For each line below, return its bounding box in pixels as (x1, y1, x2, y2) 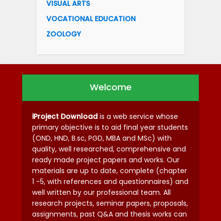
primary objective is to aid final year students (32, 122, 188, 132)
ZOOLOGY (46, 29, 81, 39)
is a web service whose (98, 111, 178, 121)
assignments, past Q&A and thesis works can (32, 209, 187, 219)
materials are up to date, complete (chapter (32, 165, 187, 176)
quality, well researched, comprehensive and (32, 144, 186, 154)
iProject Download (32, 111, 98, 121)
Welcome (89, 80, 132, 93)
